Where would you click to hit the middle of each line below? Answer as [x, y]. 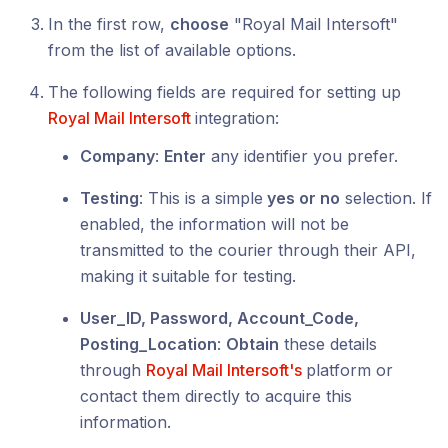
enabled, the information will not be [214, 224]
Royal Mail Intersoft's [226, 370]
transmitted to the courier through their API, [248, 250]
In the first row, [109, 24]
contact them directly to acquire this [216, 396]
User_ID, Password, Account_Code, [219, 318]
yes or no [301, 198]
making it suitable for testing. [188, 276]
